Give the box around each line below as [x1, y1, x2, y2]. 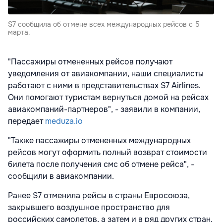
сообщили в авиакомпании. [8, 170, 114, 181]
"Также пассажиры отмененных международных [8, 135, 191, 146]
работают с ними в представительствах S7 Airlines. [8, 80, 201, 91]
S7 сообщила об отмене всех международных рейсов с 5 [8, 19, 200, 29]
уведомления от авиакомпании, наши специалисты [8, 68, 204, 79]
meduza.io [45, 115, 83, 126]
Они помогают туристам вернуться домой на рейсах [8, 92, 209, 103]
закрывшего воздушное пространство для [8, 202, 170, 213]
